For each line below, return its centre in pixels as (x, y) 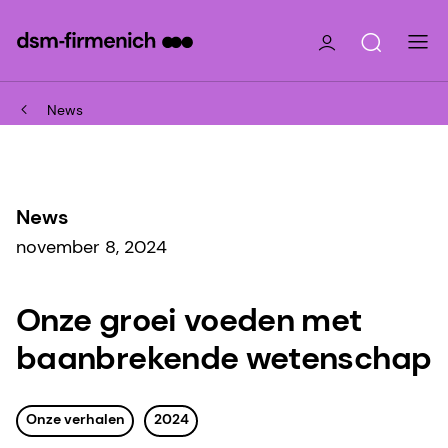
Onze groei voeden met (189, 319)
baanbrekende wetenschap (224, 357)
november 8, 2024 (91, 246)
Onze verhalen (75, 418)
